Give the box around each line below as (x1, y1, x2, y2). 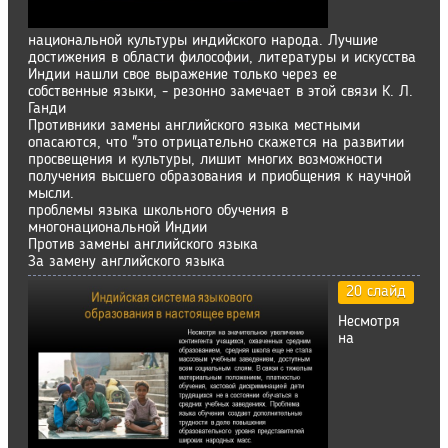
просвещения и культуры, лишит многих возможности (28, 152, 382, 168)
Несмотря (338, 314, 400, 330)
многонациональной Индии (28, 220, 207, 236)
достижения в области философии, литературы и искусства (28, 50, 416, 66)
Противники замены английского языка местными (28, 118, 360, 134)
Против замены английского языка (28, 237, 258, 253)
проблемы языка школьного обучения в (28, 203, 288, 219)
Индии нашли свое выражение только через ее (28, 67, 337, 83)
